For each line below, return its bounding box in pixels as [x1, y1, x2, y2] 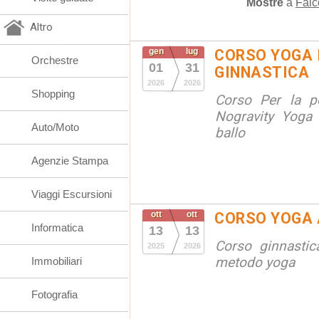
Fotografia [31, 288, 78, 300]
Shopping [31, 88, 75, 100]
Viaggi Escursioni [31, 188, 112, 200]
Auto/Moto [31, 121, 79, 133]
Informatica [31, 221, 83, 234]
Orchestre [31, 54, 78, 66]
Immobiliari [31, 255, 82, 267]
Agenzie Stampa [31, 155, 108, 167]
